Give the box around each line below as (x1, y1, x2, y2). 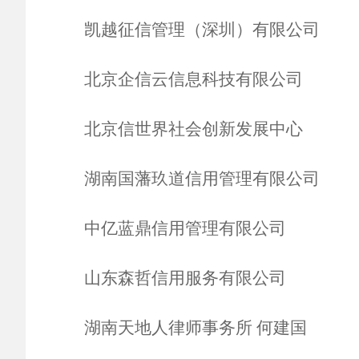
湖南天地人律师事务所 (83, 318, 252, 337)
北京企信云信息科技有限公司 (83, 70, 303, 89)
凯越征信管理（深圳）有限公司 (83, 20, 320, 39)
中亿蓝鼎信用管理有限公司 (83, 219, 286, 238)
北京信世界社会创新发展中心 (83, 119, 303, 139)
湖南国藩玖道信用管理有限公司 (83, 169, 320, 188)
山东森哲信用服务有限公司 (83, 268, 286, 288)
